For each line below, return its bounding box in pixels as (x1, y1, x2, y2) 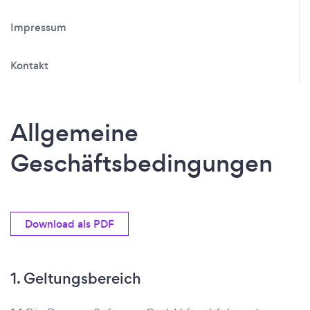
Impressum (10, 20, 66, 35)
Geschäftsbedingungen (10, 147, 273, 180)
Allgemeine (10, 116, 138, 149)
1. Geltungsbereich (10, 268, 141, 289)
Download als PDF (25, 217, 114, 231)
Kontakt (10, 58, 48, 73)
